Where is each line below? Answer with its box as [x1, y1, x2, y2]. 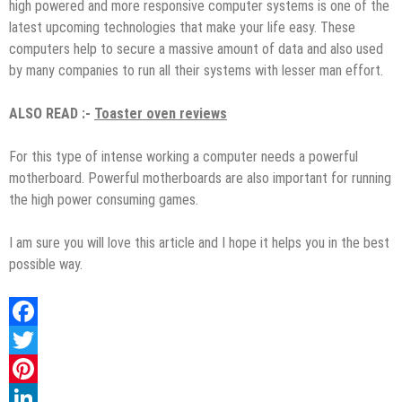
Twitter [9, 359, 51, 377]
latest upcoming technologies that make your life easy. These [9, 18, 355, 36]
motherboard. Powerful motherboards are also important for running [9, 169, 391, 187]
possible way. [9, 255, 83, 273]
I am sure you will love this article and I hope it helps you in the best [9, 233, 389, 251]
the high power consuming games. [9, 190, 198, 208]
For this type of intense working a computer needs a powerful [9, 147, 358, 165]
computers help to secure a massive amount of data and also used [9, 39, 383, 57]
